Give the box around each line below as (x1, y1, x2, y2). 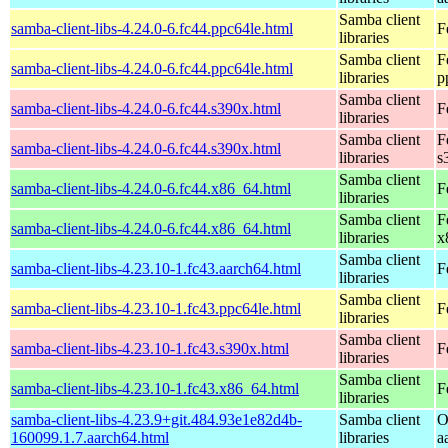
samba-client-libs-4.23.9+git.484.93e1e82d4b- (11, 410, 302, 428)
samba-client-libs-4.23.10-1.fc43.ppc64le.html (11, 299, 301, 317)
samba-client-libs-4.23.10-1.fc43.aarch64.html (11, 259, 301, 277)
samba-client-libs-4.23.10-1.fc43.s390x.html (11, 339, 289, 357)
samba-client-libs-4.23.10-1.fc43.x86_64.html (11, 379, 299, 397)
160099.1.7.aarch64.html (11, 428, 169, 446)
